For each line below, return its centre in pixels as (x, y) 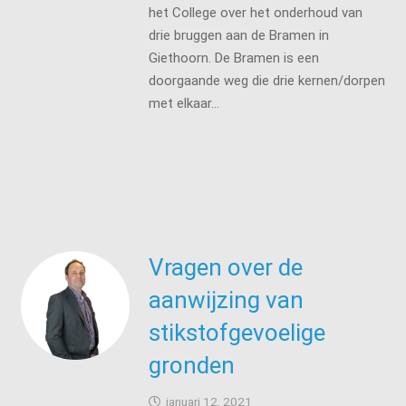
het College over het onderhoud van (255, 12)
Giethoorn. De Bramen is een (233, 58)
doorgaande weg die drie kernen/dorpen (266, 80)
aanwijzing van (226, 300)
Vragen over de (225, 267)
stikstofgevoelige (237, 332)
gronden (191, 365)
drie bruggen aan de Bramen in (238, 35)
